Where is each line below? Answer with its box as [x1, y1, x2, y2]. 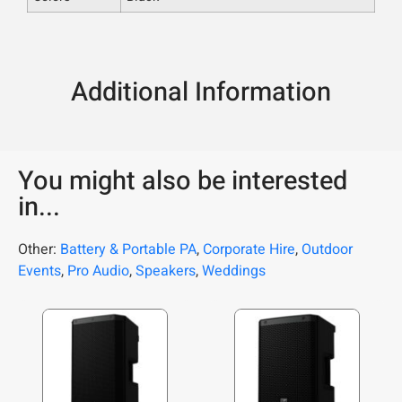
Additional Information [71, 73, 331, 111]
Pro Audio [67, 259, 129, 282]
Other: [18, 238, 60, 260]
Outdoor [301, 238, 353, 260]
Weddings [202, 259, 266, 282]
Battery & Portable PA [60, 238, 197, 260]
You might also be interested [18, 162, 347, 200]
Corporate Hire [203, 238, 295, 260]
